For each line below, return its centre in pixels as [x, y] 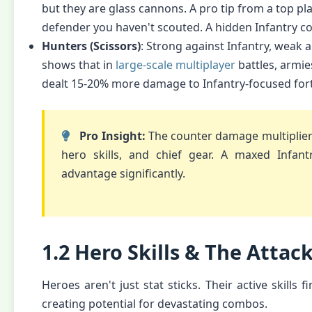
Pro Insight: [112, 136]
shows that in [79, 65]
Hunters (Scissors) [91, 46]
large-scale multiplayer [175, 65]
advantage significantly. [123, 173]
